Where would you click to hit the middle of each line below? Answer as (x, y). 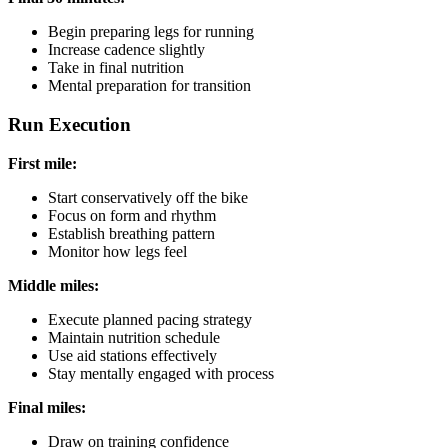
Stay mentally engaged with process (161, 373)
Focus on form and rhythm (132, 215)
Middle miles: (53, 285)
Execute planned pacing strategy (150, 319)
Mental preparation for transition (149, 86)
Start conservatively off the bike (148, 197)
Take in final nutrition (116, 68)
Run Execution (69, 125)
